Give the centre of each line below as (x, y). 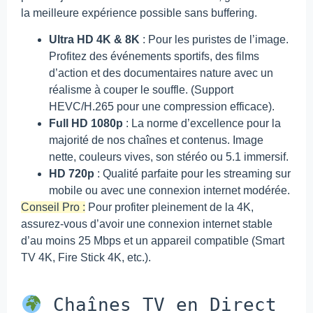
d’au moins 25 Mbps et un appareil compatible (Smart (153, 241)
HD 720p (72, 174)
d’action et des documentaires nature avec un (161, 73)
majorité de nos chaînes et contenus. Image (156, 140)
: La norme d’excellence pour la (202, 124)
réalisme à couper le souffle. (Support (141, 90)
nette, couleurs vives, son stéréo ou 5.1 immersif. (169, 157)
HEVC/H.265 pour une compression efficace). (162, 107)
